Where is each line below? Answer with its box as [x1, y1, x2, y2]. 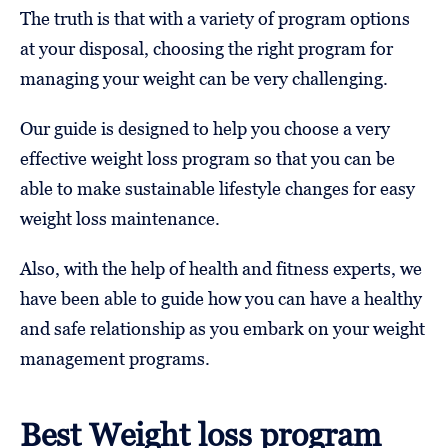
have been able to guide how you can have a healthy [20, 288, 422, 310]
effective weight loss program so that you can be [20, 148, 395, 170]
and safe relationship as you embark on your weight [20, 318, 425, 340]
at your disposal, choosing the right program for [20, 38, 393, 60]
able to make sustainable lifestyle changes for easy [20, 178, 415, 200]
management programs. [20, 348, 210, 370]
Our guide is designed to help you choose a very [20, 118, 390, 140]
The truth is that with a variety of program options [20, 8, 410, 30]
